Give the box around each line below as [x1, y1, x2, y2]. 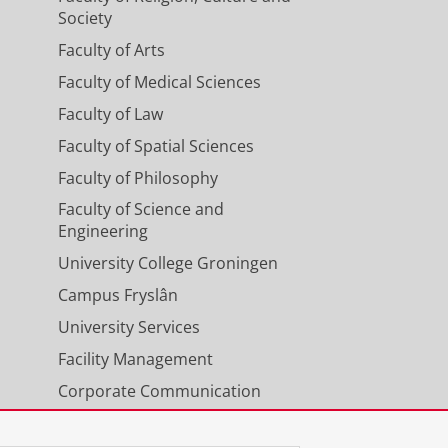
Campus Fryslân [57, 284, 178, 307]
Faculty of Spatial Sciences [57, 135, 254, 158]
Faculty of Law [57, 103, 163, 126]
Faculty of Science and [57, 198, 224, 221]
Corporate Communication [57, 380, 261, 403]
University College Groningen [57, 252, 278, 275]
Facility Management [57, 348, 213, 371]
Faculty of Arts [57, 39, 165, 62]
